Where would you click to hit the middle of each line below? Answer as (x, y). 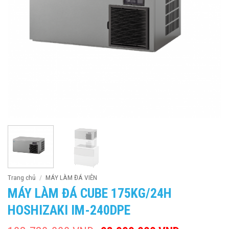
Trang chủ (22, 178)
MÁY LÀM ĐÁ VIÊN (72, 178)
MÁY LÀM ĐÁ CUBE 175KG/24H (90, 193)
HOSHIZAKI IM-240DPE (69, 210)
